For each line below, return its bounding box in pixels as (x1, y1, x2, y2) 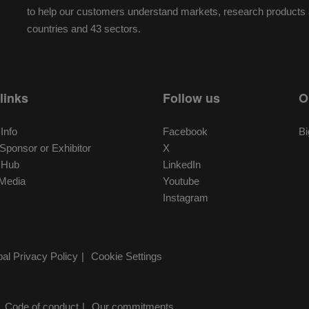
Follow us (163, 88, 220, 107)
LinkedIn (163, 158, 201, 170)
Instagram (163, 191, 208, 203)
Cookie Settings (91, 250, 162, 263)
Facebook (163, 125, 208, 137)
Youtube (163, 175, 199, 187)
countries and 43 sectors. (26, 22, 141, 34)
